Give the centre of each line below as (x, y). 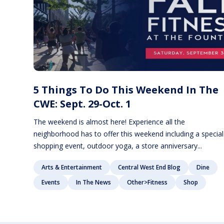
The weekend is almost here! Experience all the (109, 121)
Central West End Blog (149, 167)
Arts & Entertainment (72, 167)
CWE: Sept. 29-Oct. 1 (82, 103)
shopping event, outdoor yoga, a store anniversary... (118, 145)
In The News (94, 182)
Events (51, 182)
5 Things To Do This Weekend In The (126, 89)
